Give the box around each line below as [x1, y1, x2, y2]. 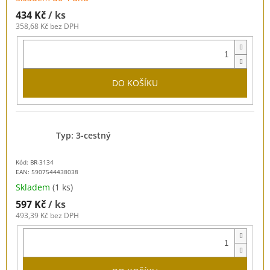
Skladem [16, 181, 52, 193]
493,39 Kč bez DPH [16, 210, 79, 221]
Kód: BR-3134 [16, 157, 54, 166]
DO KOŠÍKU [112, 77, 158, 89]
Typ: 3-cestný [56, 129, 111, 141]
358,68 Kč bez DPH [16, 21, 79, 32]
